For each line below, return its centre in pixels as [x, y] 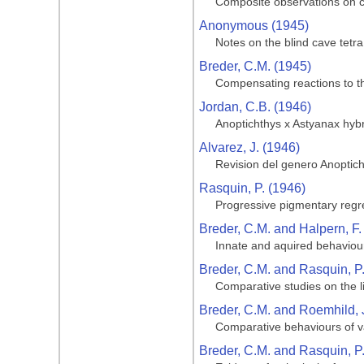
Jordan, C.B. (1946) [255, 107]
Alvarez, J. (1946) [249, 147]
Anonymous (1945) [254, 26]
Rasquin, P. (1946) [252, 188]
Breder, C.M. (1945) [255, 66]
